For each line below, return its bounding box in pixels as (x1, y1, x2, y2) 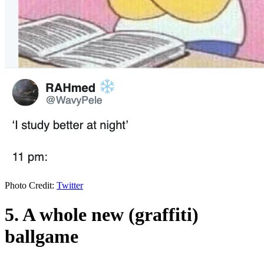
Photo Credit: (5, 180, 57, 191)
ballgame (5, 225, 78, 247)
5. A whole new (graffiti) (5, 203, 199, 225)
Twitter (57, 180, 83, 191)
